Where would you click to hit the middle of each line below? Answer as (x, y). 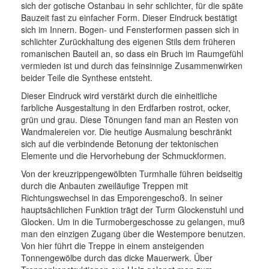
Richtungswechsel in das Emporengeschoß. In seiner (122, 198)
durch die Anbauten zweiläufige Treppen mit (104, 186)
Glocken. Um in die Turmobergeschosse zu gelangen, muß (133, 222)
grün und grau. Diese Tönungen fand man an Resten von (130, 119)
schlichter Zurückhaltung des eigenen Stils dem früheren (128, 41)
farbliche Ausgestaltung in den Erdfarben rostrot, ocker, (126, 107)
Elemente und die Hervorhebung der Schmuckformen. (124, 156)
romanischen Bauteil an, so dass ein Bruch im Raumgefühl (132, 53)
